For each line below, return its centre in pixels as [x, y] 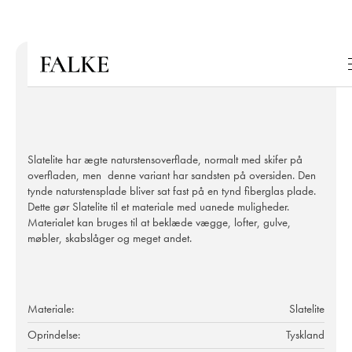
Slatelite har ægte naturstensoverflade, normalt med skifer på [165, 159]
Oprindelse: [55, 334]
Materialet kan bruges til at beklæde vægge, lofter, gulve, [159, 222]
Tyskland [305, 334]
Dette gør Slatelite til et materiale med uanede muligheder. [158, 206]
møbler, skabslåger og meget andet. [110, 238]
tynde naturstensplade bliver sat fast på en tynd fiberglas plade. [172, 191]
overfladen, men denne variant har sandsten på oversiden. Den [172, 175]
